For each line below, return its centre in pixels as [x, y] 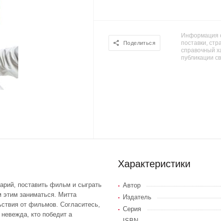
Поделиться [140, 43]
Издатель [137, 197]
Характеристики [154, 164]
